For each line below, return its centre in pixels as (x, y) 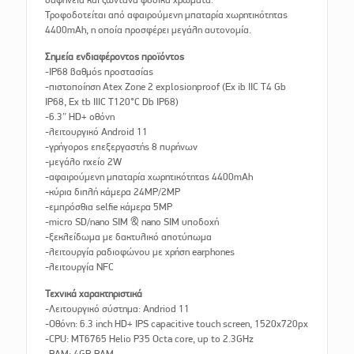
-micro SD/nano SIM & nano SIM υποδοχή (132, 222)
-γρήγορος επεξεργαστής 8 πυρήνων (122, 147)
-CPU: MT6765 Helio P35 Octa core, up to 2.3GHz (150, 339)
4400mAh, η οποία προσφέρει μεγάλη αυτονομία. (149, 30)
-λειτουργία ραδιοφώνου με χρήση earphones (140, 252)
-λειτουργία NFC (80, 267)
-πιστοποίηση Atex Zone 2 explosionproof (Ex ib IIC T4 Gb (166, 87)
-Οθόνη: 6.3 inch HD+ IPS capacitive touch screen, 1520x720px (177, 324)
